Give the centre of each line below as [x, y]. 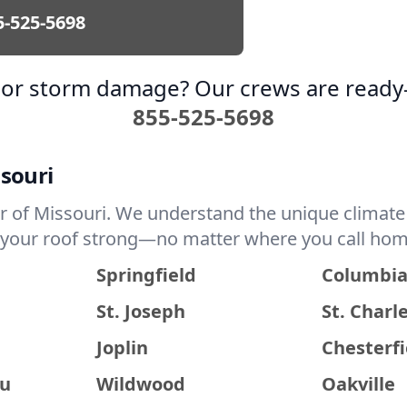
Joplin [122, 347]
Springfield [146, 275]
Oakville [359, 384]
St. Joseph [140, 311]
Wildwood [140, 384]
